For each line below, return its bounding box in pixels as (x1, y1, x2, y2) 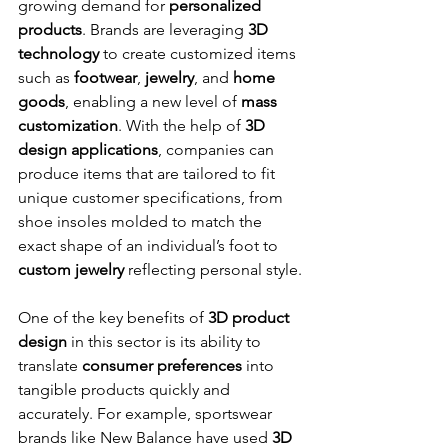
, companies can (158, 140, 278, 160)
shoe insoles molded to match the (18, 212, 266, 232)
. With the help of (118, 116, 245, 136)
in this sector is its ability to (67, 332, 265, 352)
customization (18, 116, 118, 136)
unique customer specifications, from (18, 188, 287, 208)
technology (18, 44, 99, 64)
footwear (74, 68, 137, 88)
